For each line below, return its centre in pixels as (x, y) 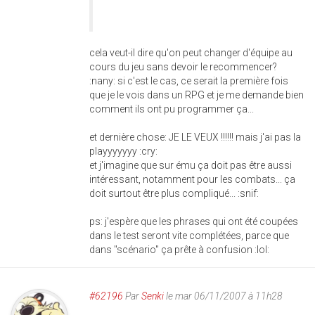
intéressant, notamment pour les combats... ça (192, 179)
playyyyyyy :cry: (123, 151)
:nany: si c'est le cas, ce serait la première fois (189, 81)
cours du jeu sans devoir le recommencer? (183, 67)
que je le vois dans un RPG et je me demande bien (197, 95)
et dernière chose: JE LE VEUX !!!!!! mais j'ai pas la (195, 137)
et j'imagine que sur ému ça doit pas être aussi (191, 165)
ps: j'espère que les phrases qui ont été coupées (194, 221)
